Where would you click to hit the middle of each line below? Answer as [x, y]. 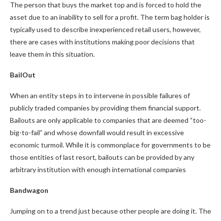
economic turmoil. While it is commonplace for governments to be [110, 145]
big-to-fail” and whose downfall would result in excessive [97, 132]
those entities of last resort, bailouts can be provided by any [102, 157]
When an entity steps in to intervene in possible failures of [100, 95]
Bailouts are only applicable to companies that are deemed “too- [108, 120]
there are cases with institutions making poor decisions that [102, 42]
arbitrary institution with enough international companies [99, 169]
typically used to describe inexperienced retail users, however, [105, 29]
